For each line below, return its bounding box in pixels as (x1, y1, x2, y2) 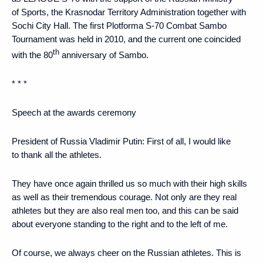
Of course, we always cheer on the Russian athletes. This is (12, 247, 241, 258)
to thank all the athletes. (12, 149, 102, 160)
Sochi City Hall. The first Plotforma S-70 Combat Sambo (12, 20, 227, 31)
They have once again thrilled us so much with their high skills (12, 178, 247, 188)
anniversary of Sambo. (59, 49, 149, 60)
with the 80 (12, 49, 53, 60)
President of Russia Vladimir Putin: (12, 136, 144, 146)
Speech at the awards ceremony (12, 107, 136, 117)
